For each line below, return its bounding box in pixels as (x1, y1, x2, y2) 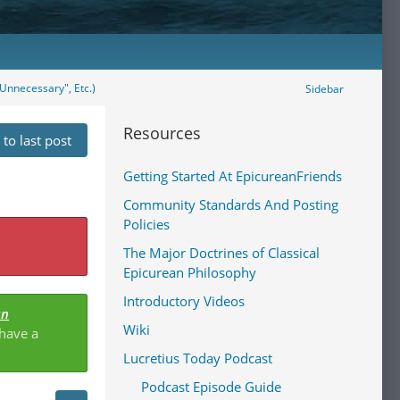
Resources (123, 122, 201, 144)
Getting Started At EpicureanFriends (123, 167, 342, 185)
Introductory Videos (123, 292, 245, 310)
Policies (123, 215, 170, 233)
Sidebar (305, 81, 344, 96)
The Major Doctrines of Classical (123, 244, 320, 262)
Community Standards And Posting (123, 196, 338, 213)
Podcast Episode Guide (141, 378, 281, 396)
